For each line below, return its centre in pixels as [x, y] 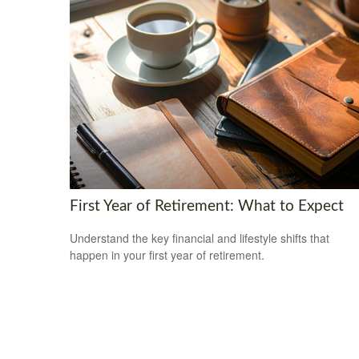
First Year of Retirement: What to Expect [207, 206]
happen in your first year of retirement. [167, 255]
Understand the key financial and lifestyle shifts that [200, 238]
